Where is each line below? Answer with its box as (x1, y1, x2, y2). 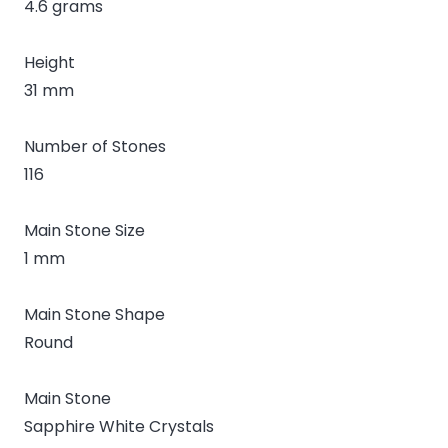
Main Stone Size (24, 218, 145, 242)
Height (24, 50, 75, 74)
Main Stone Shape (24, 302, 165, 326)
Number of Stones (24, 134, 166, 158)
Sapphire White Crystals (24, 414, 214, 438)
